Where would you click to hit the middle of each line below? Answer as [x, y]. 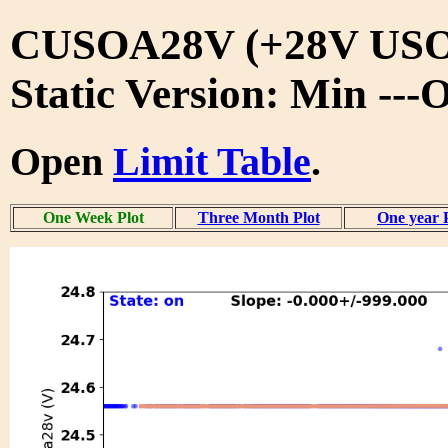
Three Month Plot [258, 217]
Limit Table [212, 161]
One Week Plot [93, 217]
